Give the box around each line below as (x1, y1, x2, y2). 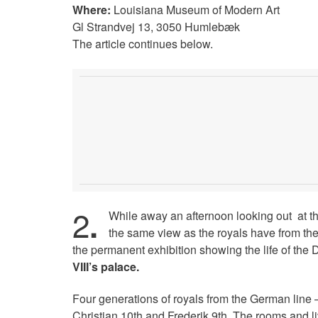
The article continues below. (72, 35, 213, 52)
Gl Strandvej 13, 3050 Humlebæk (72, 18, 240, 35)
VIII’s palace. (72, 258, 139, 275)
